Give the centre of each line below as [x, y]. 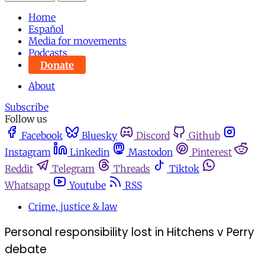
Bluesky [99, 136]
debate [26, 250]
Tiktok [184, 169]
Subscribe [27, 107]
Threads [132, 169]
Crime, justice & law [73, 207]
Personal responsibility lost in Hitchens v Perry [130, 232]
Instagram [28, 152]
